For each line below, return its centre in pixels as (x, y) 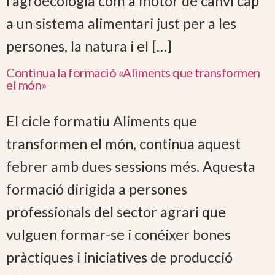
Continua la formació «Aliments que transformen (133, 73)
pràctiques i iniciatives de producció (119, 258)
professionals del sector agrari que (116, 212)
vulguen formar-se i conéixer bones (118, 235)
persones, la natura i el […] (89, 46)
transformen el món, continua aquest (123, 144)
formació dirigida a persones (97, 189)
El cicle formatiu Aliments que (102, 121)
